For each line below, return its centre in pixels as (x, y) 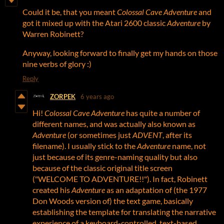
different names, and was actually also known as (114, 124)
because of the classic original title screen (102, 168)
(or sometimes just (99, 135)
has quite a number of (162, 113)
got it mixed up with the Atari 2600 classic (95, 23)
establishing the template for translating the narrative (124, 212)
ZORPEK (63, 96)
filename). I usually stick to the (85, 146)
